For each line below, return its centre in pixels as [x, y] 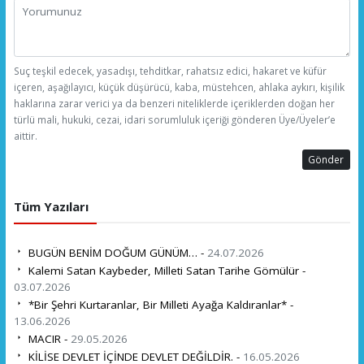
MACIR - [48, 338]
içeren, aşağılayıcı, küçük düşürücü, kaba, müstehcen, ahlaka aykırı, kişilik [179, 87]
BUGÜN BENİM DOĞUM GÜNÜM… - [116, 252]
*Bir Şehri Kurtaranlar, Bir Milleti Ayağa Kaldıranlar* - [159, 304]
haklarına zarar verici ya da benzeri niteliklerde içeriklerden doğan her [174, 103]
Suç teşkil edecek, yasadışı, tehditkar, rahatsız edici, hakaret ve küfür [170, 70]
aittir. [25, 135]
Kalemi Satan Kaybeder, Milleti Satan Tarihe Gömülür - [165, 270]
